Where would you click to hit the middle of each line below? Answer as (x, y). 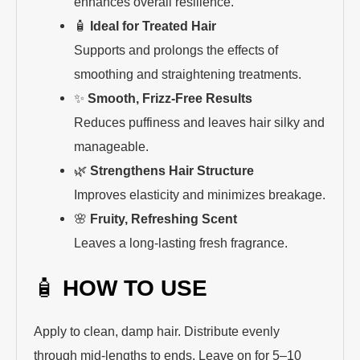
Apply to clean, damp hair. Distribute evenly (157, 331)
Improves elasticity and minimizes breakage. (199, 194)
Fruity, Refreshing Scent (163, 218)
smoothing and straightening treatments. (187, 74)
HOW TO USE (135, 288)
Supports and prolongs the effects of (176, 49)
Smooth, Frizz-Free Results (170, 98)
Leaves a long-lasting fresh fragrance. (180, 242)
